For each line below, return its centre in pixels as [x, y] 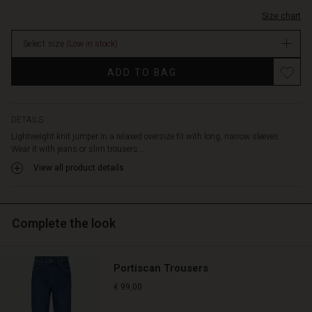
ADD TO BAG [142, 73]
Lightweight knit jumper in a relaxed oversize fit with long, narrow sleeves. [146, 137]
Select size [45, 44]
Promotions [65, 70]
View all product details [79, 168]
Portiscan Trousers [161, 268]
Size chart [281, 16]
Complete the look [64, 224]
